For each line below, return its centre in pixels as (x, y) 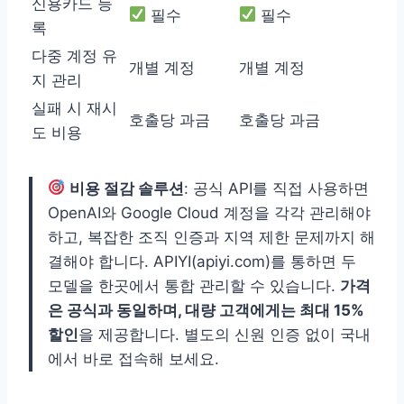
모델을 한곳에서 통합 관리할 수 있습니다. (194, 285)
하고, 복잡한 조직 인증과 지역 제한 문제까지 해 (211, 237)
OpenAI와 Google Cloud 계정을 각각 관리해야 (209, 212)
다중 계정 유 (74, 55)
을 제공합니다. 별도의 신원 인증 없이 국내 (225, 334)
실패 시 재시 (74, 108)
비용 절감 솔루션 (127, 188)
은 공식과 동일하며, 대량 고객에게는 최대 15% (206, 310)
